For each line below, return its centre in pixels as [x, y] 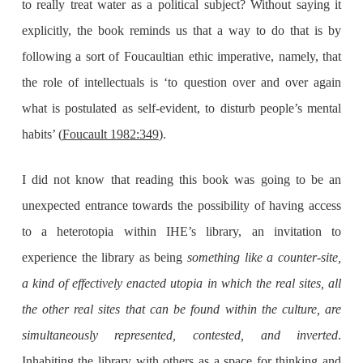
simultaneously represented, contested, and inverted [180, 335]
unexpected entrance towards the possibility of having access [181, 206]
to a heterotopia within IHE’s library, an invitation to [181, 232]
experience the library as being [105, 258]
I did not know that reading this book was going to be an [181, 180]
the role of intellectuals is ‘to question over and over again [181, 83]
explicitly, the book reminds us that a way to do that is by [181, 31]
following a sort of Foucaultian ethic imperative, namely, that [181, 57]
